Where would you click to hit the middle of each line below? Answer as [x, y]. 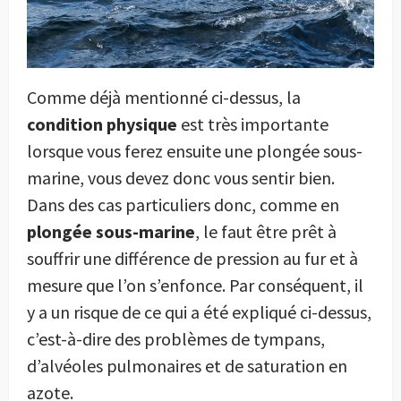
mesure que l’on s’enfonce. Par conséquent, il [195, 285]
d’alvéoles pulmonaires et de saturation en [187, 365]
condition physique [102, 124]
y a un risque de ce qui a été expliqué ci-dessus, [199, 311]
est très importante [253, 124]
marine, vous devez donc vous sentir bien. [181, 177]
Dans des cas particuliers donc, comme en [183, 204]
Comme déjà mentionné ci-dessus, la [164, 97]
